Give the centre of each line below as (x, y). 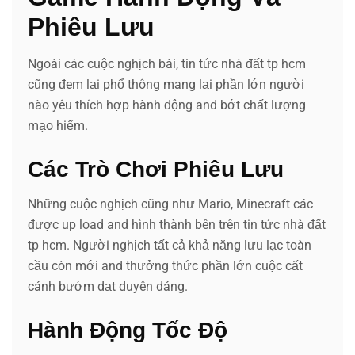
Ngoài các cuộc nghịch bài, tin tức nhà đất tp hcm (167, 63)
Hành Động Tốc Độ (128, 330)
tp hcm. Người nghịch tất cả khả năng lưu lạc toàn (170, 245)
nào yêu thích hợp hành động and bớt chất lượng (167, 105)
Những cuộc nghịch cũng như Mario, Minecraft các (170, 204)
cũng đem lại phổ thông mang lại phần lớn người (166, 84)
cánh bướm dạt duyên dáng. (108, 286)
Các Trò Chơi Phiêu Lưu (156, 169)
